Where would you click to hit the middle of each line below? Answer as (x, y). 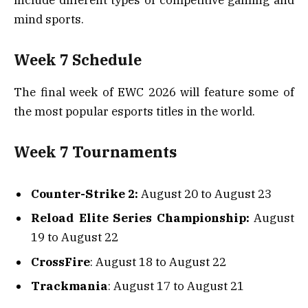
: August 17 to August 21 (176, 286)
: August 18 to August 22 (158, 262)
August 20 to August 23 (205, 194)
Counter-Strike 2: (85, 194)
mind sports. (49, 19)
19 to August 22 (75, 238)
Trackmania (69, 286)
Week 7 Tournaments (95, 152)
